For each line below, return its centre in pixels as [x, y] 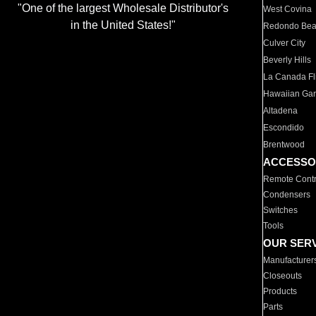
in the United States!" [123, 25]
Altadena [281, 111]
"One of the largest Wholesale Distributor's [123, 8]
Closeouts [283, 276]
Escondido [284, 128]
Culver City [285, 43]
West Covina [288, 9]
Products [280, 291]
